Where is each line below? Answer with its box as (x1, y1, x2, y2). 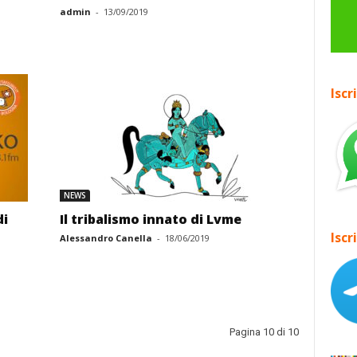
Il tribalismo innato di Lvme (59, 210, 241, 228)
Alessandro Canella (59, 232, 152, 244)
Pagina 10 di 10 (229, 326, 299, 338)
